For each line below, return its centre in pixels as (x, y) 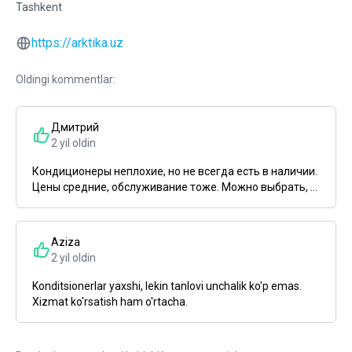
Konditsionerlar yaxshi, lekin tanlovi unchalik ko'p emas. (167, 286)
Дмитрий (75, 127)
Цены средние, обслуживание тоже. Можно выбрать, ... (175, 187)
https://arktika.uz (77, 43)
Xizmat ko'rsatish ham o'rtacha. (110, 302)
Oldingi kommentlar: (66, 79)
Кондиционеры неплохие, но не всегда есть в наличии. (175, 171)
